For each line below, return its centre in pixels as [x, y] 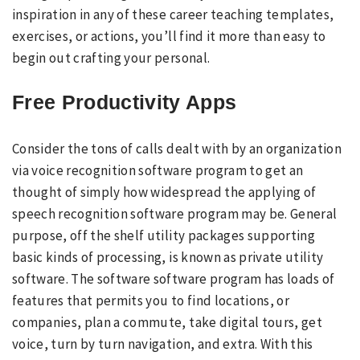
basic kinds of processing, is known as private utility [168, 257]
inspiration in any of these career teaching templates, [173, 14]
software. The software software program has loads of [174, 278]
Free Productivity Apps [125, 102]
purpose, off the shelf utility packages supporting [164, 235]
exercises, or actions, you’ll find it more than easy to [169, 36]
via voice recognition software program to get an [158, 170]
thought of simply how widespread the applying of [164, 192]
